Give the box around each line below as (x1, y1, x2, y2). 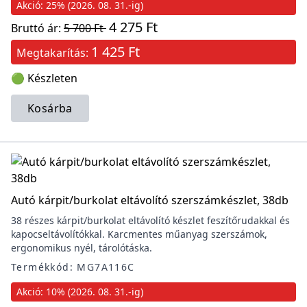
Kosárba (27, 101, 73, 116)
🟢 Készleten (11, 71, 77, 86)
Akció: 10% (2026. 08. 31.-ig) (16, 285, 143, 298)
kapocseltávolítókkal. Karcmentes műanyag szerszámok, (11, 228, 267, 241)
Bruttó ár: (11, 21, 64, 36)
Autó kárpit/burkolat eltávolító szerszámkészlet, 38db (11, 193, 288, 208)
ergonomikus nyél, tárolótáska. (11, 241, 152, 254)
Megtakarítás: (16, 45, 91, 60)
